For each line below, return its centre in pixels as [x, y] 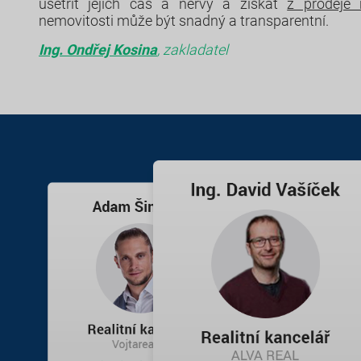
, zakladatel [193, 49]
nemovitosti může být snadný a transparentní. [184, 21]
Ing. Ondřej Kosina [98, 49]
